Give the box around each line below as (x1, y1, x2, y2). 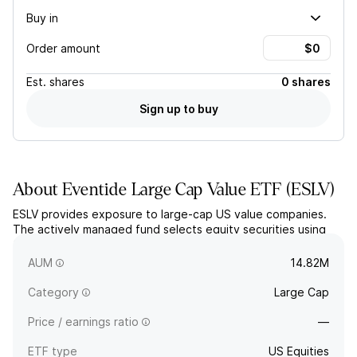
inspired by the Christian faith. (13, 253, 174, 266)
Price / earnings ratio (28, 315, 139, 328)
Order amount (26, 41, 100, 55)
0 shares (281, 75, 331, 88)
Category (28, 285, 79, 299)
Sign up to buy (139, 101, 218, 116)
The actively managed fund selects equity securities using (13, 222, 326, 236)
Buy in (26, 10, 58, 25)
